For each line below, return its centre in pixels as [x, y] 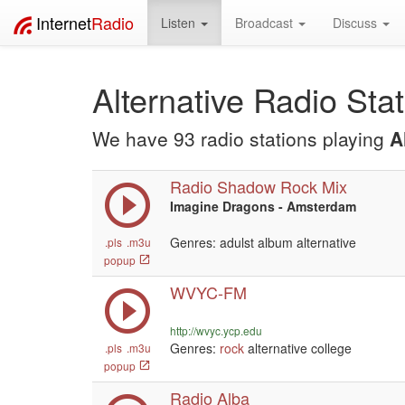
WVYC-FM [208, 292]
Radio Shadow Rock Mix [259, 186]
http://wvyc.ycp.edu [216, 330]
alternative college [298, 348]
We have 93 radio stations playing [241, 138]
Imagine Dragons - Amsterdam [263, 206]
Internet [64, 23]
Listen [180, 23]
